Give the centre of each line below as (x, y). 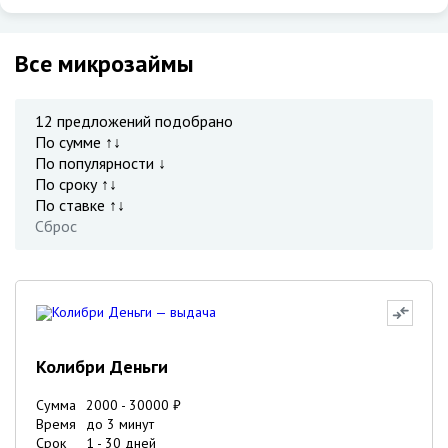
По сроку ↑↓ (76, 184)
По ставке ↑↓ (80, 205)
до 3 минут (120, 424)
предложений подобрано (143, 121)
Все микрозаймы (104, 63)
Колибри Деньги (102, 366)
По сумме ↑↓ (78, 142)
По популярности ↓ (100, 163)
